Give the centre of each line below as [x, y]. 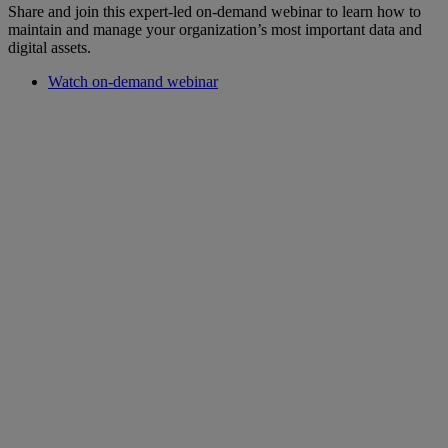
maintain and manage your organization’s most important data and [215, 29]
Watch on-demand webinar [133, 81]
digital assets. [49, 47]
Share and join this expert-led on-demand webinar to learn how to [214, 11]
